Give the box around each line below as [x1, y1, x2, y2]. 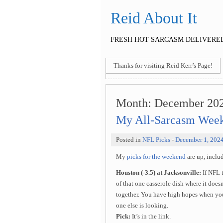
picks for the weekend [127, 153, 187, 160]
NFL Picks [142, 136, 170, 143]
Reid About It [111, 9, 197, 27]
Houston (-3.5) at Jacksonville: [116, 169, 203, 176]
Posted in [116, 136, 142, 143]
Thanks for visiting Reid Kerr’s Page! [113, 62, 213, 69]
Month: [116, 96, 154, 110]
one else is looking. [116, 202, 168, 209]
